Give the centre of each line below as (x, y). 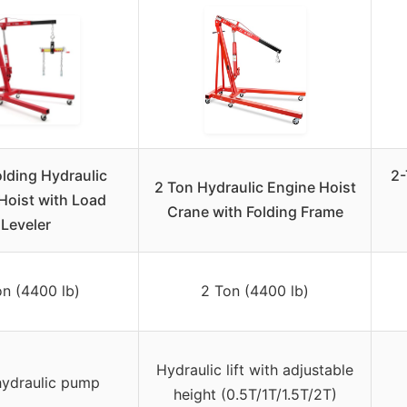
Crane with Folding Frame (255, 212)
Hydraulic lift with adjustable (255, 370)
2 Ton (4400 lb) (255, 291)
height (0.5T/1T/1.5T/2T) (255, 395)
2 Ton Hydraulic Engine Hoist (255, 188)
